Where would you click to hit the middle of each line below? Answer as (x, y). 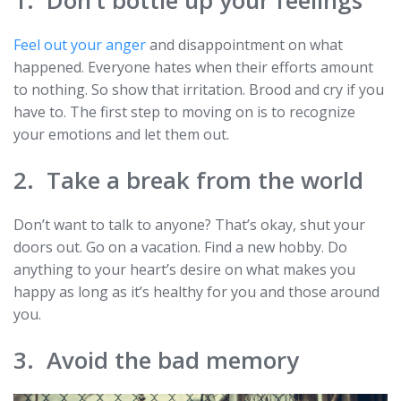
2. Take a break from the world (188, 179)
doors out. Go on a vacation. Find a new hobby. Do (180, 247)
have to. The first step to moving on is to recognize (184, 111)
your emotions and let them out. (121, 134)
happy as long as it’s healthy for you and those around (196, 291)
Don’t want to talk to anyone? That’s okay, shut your (189, 224)
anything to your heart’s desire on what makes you (184, 269)
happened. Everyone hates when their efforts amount (193, 67)
